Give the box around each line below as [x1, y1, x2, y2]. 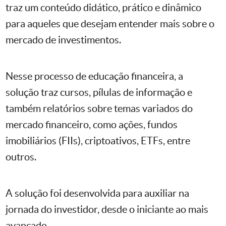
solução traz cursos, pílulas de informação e [6, 87, 192, 98]
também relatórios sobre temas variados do [6, 103, 193, 115]
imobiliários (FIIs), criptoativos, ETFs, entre [6, 135, 190, 147]
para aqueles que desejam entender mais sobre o [6, 18, 214, 30]
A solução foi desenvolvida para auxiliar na [6, 188, 189, 199]
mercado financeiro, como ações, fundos [6, 119, 178, 131]
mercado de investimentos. [6, 34, 121, 46]
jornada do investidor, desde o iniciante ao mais [6, 204, 208, 215]
